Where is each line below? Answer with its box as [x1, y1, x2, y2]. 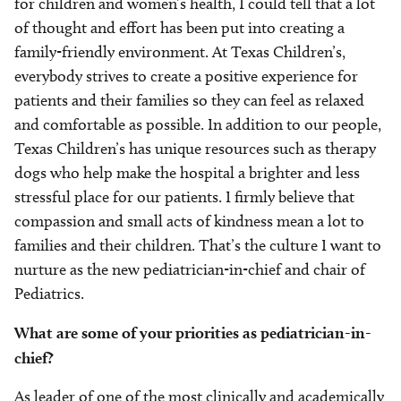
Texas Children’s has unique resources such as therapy [14, 139, 376, 159]
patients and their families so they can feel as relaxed [14, 90, 364, 111]
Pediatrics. [14, 284, 84, 304]
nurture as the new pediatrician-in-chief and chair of [14, 260, 365, 280]
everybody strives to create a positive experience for [14, 66, 358, 87]
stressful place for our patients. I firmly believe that [14, 187, 354, 208]
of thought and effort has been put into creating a [14, 18, 345, 38]
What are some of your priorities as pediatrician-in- [14, 323, 371, 343]
